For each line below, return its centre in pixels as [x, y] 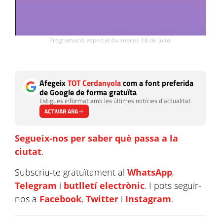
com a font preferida [157, 83]
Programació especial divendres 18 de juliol [110, 40]
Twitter [102, 199]
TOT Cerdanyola [94, 83]
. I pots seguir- [173, 186]
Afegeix [54, 83]
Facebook [60, 199]
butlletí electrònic [104, 186]
